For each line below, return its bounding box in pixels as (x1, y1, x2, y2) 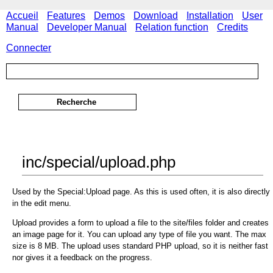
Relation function (135, 21, 208, 32)
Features (47, 10, 85, 21)
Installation (186, 10, 233, 21)
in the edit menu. (12, 199, 71, 208)
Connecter (6, 43, 51, 54)
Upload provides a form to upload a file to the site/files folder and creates (12, 218, 269, 228)
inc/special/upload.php (22, 152, 175, 171)
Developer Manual (47, 21, 127, 32)
